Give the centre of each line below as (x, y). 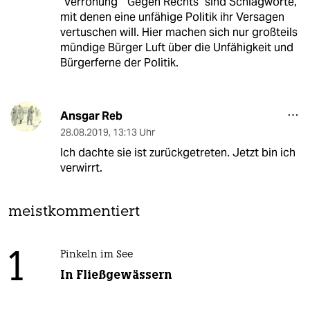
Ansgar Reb (91, 116)
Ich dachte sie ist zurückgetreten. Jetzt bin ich (177, 153)
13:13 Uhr (134, 133)
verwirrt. (81, 168)
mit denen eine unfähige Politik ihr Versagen (172, 17)
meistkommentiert (74, 212)
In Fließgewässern (116, 275)
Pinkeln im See (96, 255)
